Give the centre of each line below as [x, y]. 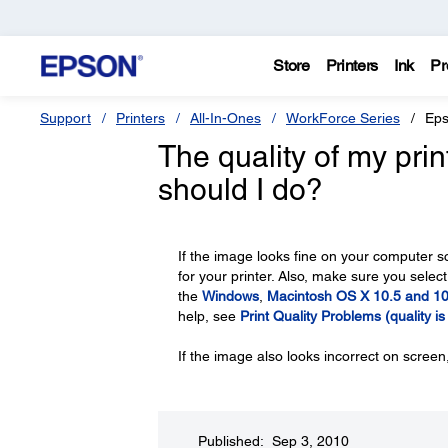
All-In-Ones [225, 118]
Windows [230, 296]
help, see [208, 316]
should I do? [240, 189]
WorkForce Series [343, 118]
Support [65, 118]
